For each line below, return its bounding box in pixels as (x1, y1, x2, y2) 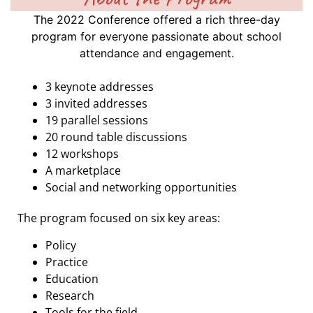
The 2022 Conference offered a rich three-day (33, 12, 280, 27)
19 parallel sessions (45, 112, 148, 129)
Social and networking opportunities (45, 180, 237, 196)
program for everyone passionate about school (31, 29, 282, 43)
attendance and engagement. (79, 45, 234, 60)
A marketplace (45, 163, 121, 179)
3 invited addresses (45, 96, 147, 112)
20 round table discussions (45, 129, 187, 145)
